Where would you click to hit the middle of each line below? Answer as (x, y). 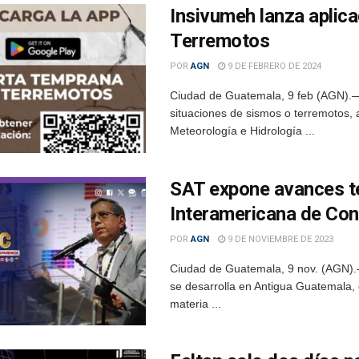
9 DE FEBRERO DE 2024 (273, 66)
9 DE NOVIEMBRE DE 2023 (279, 239)
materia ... (196, 303)
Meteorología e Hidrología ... (242, 130)
